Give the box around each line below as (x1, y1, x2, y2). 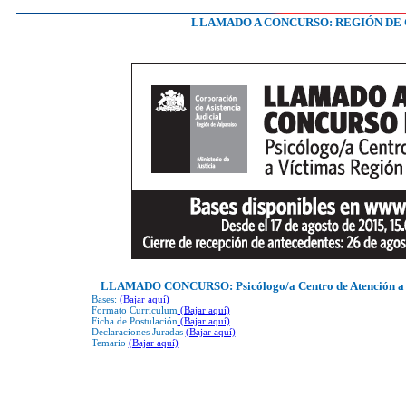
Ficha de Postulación (91, 315, 178, 326)
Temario (91, 337, 129, 348)
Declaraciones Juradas (91, 326, 186, 337)
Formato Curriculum (91, 304, 178, 315)
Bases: (91, 294, 117, 304)
